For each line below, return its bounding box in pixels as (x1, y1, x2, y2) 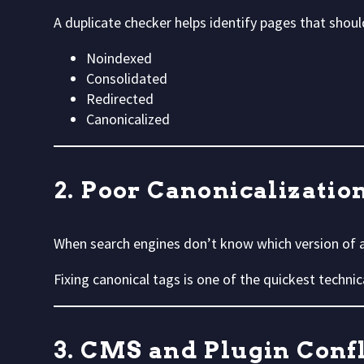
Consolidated (86, 69, 167, 89)
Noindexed (86, 49, 152, 68)
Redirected (86, 89, 154, 109)
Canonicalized (86, 110, 170, 129)
